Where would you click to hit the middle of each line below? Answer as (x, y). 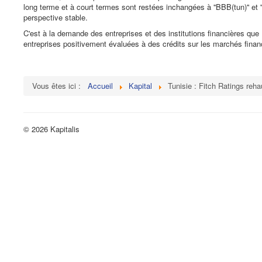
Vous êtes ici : (59, 86)
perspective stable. (56, 17)
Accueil (100, 86)
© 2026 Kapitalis (51, 129)
